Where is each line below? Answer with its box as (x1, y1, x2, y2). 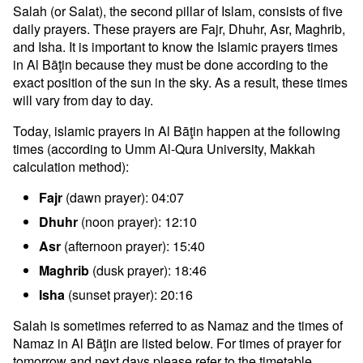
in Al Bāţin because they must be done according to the (13, 55, 328, 74)
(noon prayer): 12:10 (78, 212, 197, 231)
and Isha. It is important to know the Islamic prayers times (13, 37, 338, 56)
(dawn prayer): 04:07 (62, 188, 184, 207)
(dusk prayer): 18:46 (89, 261, 207, 280)
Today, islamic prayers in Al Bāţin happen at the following (13, 122, 340, 140)
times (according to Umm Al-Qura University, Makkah (13, 139, 315, 158)
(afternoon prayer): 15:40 (61, 237, 205, 255)
